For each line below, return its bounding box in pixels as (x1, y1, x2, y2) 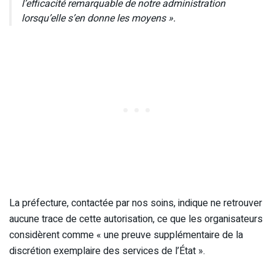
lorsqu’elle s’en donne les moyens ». (21, 10, 176, 26)
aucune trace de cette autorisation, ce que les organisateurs (9, 211, 263, 227)
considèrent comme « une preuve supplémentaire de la (9, 227, 243, 242)
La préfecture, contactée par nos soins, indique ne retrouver (9, 195, 262, 211)
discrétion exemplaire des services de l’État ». (9, 243, 205, 258)
